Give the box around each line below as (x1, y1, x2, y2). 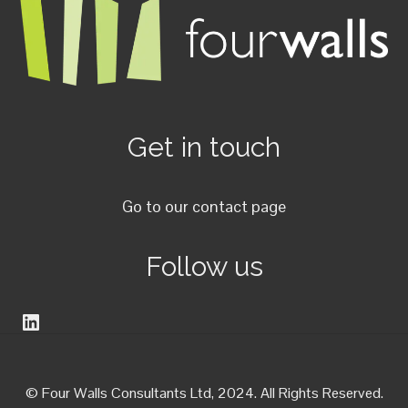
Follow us (145, 250, 263, 282)
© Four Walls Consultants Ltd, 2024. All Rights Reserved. (25, 382, 383, 403)
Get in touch (127, 130, 280, 163)
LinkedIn (19, 306, 97, 335)
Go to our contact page (122, 195, 286, 217)
